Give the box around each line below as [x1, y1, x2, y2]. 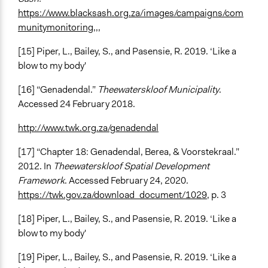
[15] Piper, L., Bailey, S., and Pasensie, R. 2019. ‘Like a [18, 45, 236, 58]
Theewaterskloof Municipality [98, 83, 219, 96]
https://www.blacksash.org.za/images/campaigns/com [18, 7, 243, 20]
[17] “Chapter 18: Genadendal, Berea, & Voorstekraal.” [18, 145, 239, 159]
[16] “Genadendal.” [18, 83, 98, 96]
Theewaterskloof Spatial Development [53, 160, 209, 173]
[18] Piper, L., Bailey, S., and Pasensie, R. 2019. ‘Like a [18, 212, 236, 226]
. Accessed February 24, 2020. [65, 174, 188, 187]
